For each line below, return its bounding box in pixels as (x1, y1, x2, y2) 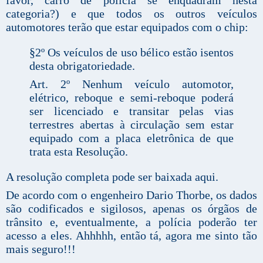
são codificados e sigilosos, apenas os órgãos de (6, 201, 257, 215)
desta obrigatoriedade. (29, 59, 135, 72)
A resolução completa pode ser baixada (6, 170, 195, 183)
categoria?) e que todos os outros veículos (6, 6, 257, 20)
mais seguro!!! (6, 242, 76, 255)
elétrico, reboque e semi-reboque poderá (29, 90, 234, 104)
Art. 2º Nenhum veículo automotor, (29, 77, 234, 90)
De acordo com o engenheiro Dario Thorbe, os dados (6, 188, 257, 201)
